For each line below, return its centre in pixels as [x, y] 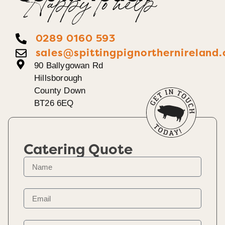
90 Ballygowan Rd [69, 66]
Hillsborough [58, 78]
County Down [60, 91]
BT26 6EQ [54, 103]
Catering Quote [78, 150]
